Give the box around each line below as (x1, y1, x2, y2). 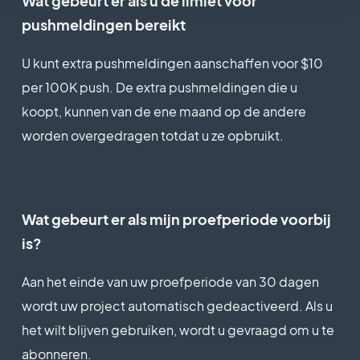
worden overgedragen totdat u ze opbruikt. (21, 126, 284, 144)
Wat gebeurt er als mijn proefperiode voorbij (21, 209, 331, 228)
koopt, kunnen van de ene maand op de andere (21, 102, 306, 120)
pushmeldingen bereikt (21, 14, 186, 34)
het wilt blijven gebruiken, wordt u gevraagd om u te (21, 321, 334, 338)
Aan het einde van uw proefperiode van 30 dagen (21, 272, 319, 290)
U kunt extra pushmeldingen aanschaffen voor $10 (21, 54, 323, 72)
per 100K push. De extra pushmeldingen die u (21, 78, 297, 96)
